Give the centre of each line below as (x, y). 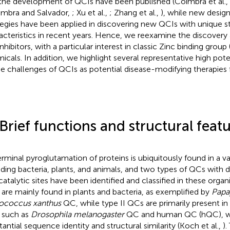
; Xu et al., (90, 13)
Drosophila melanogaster (77, 215)
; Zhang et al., (135, 13)
